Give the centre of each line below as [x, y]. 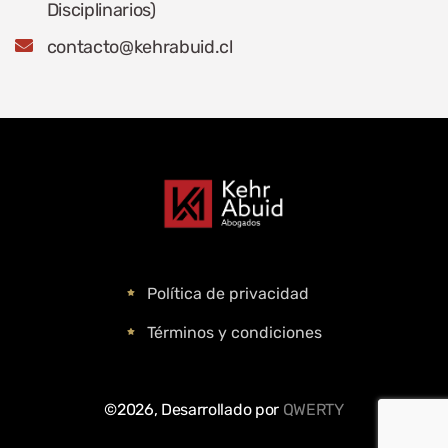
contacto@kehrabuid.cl [139, 47]
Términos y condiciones [234, 333]
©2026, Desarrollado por [193, 410]
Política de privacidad [227, 294]
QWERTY [313, 410]
